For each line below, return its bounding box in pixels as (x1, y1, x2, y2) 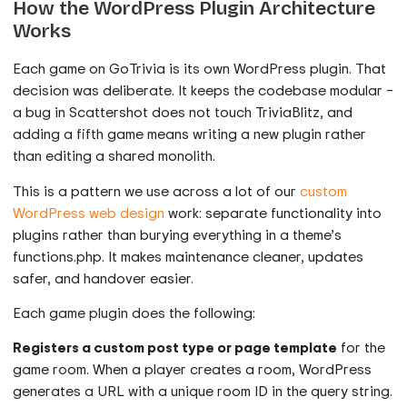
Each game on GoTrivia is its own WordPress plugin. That (13, 58, 387, 79)
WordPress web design (13, 202, 165, 223)
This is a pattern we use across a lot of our (13, 180, 301, 201)
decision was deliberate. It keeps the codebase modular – (13, 80, 394, 101)
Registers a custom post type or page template (13, 337, 338, 358)
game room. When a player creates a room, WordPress (13, 359, 372, 380)
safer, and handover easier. (13, 267, 194, 288)
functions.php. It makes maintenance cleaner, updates (13, 245, 364, 266)
